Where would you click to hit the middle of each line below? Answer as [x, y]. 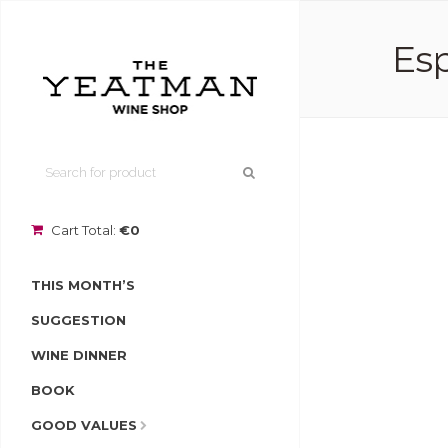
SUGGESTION [78, 319]
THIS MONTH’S [83, 284]
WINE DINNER [79, 354]
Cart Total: [83, 229]
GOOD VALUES [84, 424]
